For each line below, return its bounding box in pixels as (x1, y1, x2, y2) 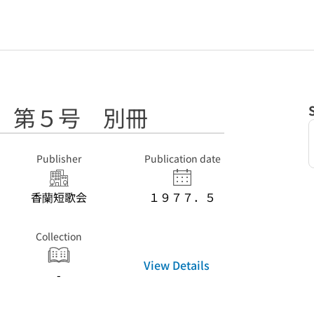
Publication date (144, 151, 221, 165)
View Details (144, 257, 210, 273)
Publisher (36, 151, 81, 165)
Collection (36, 229, 82, 243)
